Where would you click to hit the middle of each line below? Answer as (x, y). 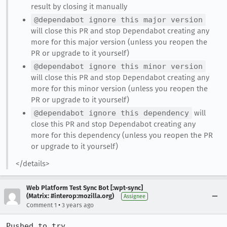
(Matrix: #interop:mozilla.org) (70, 196)
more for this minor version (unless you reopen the (119, 88)
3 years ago (78, 205)
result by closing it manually (79, 7)
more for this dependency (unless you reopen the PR (122, 135)
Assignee (135, 196)
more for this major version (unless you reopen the (119, 42)
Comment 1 (42, 205)
